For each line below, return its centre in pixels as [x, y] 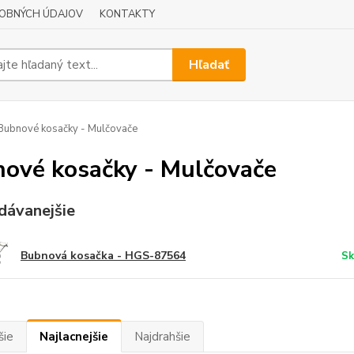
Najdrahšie [162, 337]
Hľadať [209, 64]
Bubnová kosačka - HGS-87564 [103, 255]
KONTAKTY [127, 14]
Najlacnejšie [73, 337]
